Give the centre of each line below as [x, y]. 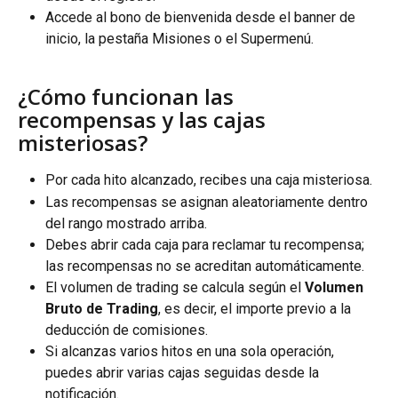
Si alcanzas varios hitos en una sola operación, [191, 351]
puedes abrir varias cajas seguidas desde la [184, 372]
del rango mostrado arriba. [126, 223]
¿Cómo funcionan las [128, 97]
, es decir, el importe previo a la [256, 308]
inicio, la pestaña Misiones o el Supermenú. [179, 38]
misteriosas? [83, 143]
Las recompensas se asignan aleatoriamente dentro [208, 202]
